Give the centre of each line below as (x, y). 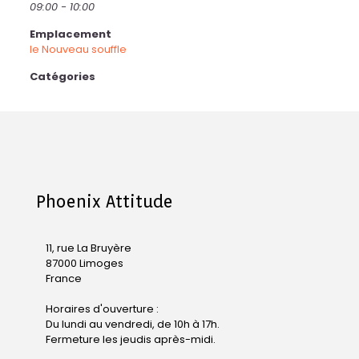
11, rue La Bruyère (89, 248)
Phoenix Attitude (105, 202)
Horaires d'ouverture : (102, 309)
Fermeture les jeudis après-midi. (131, 339)
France (64, 278)
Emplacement (70, 34)
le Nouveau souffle (78, 49)
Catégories (62, 77)
